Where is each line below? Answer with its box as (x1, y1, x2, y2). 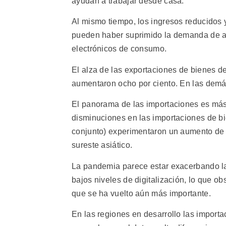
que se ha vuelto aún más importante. (72, 189, 211, 198)
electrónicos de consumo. (72, 44, 167, 53)
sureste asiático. (72, 141, 133, 150)
